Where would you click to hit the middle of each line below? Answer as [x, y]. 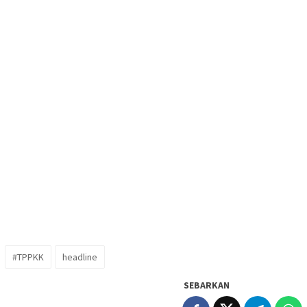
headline [80, 257]
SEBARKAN [207, 285]
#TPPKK [28, 257]
